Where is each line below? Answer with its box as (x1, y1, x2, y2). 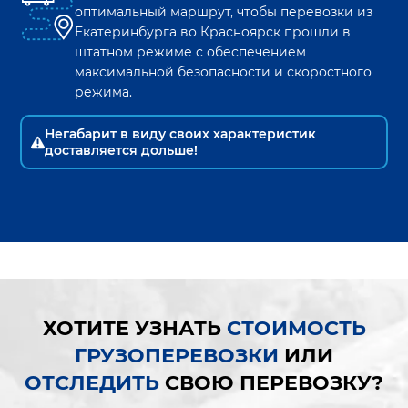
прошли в (280, 24, 352, 41)
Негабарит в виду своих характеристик (45, 126, 317, 143)
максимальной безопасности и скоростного (75, 64, 372, 81)
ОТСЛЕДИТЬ (25, 371, 159, 396)
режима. (75, 84, 133, 101)
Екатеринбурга (75, 24, 178, 41)
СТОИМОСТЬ (226, 316, 366, 342)
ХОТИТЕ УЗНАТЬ (42, 316, 227, 342)
